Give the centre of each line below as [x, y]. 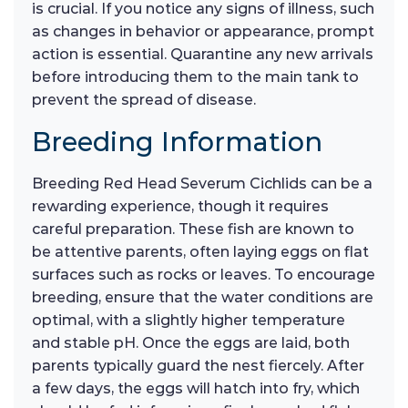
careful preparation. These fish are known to [193, 229]
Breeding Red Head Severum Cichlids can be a [202, 184]
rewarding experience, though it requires [180, 207]
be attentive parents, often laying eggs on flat [200, 252]
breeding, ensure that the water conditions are [203, 298]
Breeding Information [177, 142]
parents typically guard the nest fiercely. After [198, 366]
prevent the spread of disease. [144, 100]
